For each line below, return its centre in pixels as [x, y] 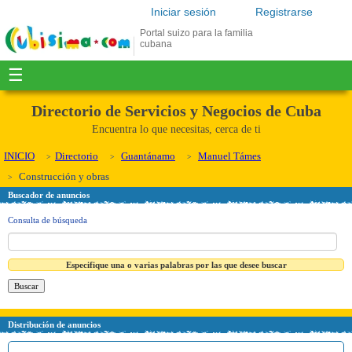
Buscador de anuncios [49, 195]
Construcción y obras [63, 176]
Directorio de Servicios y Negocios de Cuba [176, 111]
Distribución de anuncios [54, 324]
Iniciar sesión [183, 12]
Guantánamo [148, 156]
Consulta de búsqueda [48, 220]
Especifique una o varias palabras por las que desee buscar [176, 264]
